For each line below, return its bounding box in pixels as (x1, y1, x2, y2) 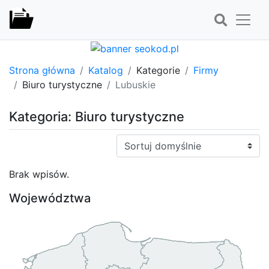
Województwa (9, 190, 91, 205)
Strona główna (9, 64, 75, 76)
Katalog (88, 64, 123, 76)
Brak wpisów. (9, 168, 69, 180)
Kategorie (136, 64, 180, 76)
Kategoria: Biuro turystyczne (9, 108, 184, 124)
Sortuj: (116, 134, 146, 147)
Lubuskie (115, 78, 156, 91)
